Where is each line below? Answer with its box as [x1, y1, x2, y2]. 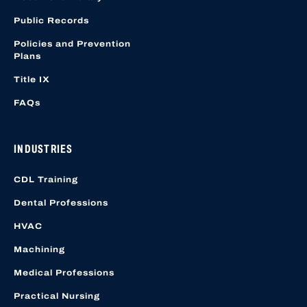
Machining [14, 245, 65, 255]
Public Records [14, 16, 89, 26]
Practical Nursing [14, 291, 100, 302]
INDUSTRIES [14, 143, 73, 156]
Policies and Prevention [14, 39, 131, 49]
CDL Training [14, 175, 78, 185]
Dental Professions [14, 198, 108, 208]
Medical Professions [14, 268, 114, 278]
